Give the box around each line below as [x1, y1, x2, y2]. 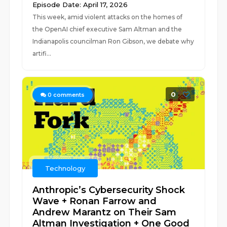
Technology [45, 164, 86, 172]
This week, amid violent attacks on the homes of [32, 13, 183, 21]
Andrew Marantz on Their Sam [32, 207, 177, 218]
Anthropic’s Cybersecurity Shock [32, 184, 185, 196]
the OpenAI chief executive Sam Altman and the [32, 25, 182, 33]
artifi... [32, 50, 52, 57]
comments [52, 91, 85, 98]
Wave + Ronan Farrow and [32, 196, 157, 207]
